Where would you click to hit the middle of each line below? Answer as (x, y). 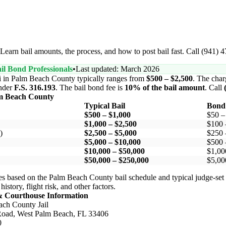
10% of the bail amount (165, 87)
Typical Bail (105, 105)
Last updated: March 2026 (118, 69)
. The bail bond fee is (90, 87)
